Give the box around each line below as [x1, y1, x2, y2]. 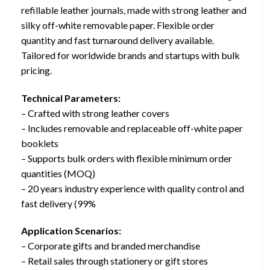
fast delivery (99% [21, 197, 96, 209]
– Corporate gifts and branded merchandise [21, 240, 200, 252]
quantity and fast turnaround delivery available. [21, 34, 214, 46]
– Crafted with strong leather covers [21, 107, 169, 119]
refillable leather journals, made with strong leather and [21, 4, 246, 16]
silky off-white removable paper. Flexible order [21, 19, 215, 31]
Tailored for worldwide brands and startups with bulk [21, 49, 240, 61]
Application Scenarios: [21, 225, 121, 237]
